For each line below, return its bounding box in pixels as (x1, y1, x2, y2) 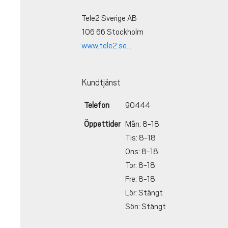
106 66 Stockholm (81, 27, 144, 37)
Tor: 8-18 (125, 161, 155, 170)
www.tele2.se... (81, 41, 131, 51)
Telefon (84, 101, 109, 110)
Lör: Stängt (125, 188, 163, 198)
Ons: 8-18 (125, 147, 158, 157)
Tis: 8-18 (125, 133, 156, 143)
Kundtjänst (81, 78, 121, 88)
